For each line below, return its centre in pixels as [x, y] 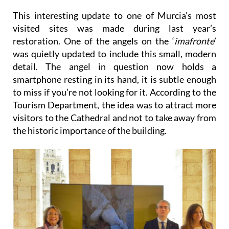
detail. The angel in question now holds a [114, 85]
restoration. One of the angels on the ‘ [94, 60]
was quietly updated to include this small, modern [114, 72]
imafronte [194, 60]
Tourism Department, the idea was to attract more [114, 123]
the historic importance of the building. [90, 149]
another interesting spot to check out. [88, 12]
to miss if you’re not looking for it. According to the [114, 111]
